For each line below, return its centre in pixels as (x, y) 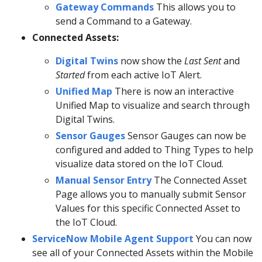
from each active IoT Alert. (143, 75)
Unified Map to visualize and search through (153, 105)
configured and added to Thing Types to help (154, 149)
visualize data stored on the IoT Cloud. (139, 163)
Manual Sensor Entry (104, 180)
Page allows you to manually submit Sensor (151, 194)
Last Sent (203, 61)
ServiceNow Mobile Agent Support (113, 238)
